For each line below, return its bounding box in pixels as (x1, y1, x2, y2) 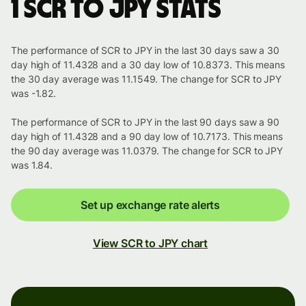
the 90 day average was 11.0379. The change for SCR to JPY (11, 145, 283, 157)
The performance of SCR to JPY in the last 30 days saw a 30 (11, 44, 280, 57)
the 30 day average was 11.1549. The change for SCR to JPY (11, 73, 282, 85)
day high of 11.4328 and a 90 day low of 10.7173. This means (11, 130, 283, 143)
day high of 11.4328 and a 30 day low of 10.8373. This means (11, 59, 286, 71)
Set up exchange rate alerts (80, 198, 221, 212)
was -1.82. (11, 87, 57, 100)
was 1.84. (11, 159, 53, 171)
